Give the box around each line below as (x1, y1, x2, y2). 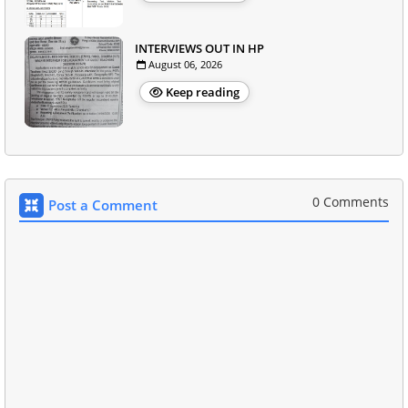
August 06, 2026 (148, 57, 222, 72)
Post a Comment (48, 196, 158, 215)
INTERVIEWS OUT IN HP (135, 40, 264, 57)
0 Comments (312, 193, 389, 211)
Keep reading (166, 84, 240, 101)
